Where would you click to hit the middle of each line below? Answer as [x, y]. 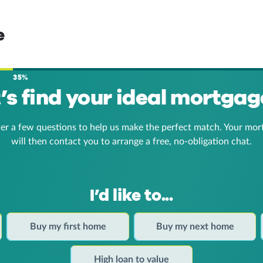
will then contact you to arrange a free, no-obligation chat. [131, 141]
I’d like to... [131, 195]
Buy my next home [195, 226]
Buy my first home [68, 226]
